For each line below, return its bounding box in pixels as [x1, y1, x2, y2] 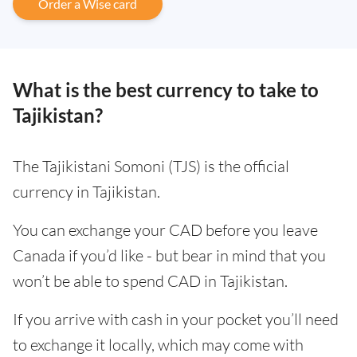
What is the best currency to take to [13, 78, 319, 102]
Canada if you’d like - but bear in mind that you [13, 245, 326, 266]
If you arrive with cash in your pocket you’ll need [13, 309, 339, 330]
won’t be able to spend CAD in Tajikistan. [13, 271, 288, 292]
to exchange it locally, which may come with [13, 335, 304, 355]
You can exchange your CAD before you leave [13, 220, 318, 241]
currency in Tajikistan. [13, 182, 160, 202]
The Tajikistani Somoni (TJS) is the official [13, 156, 289, 177]
